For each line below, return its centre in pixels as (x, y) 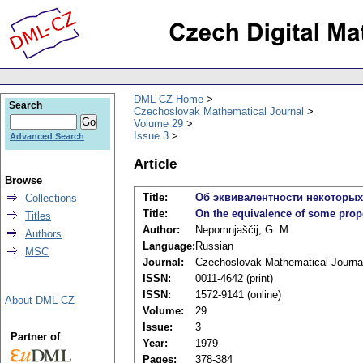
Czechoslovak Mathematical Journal (219, 111)
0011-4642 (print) (234, 279)
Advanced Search (47, 136)
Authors (43, 234)
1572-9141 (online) (238, 295)
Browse (23, 180)
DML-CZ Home (169, 99)
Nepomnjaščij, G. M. (243, 230)
